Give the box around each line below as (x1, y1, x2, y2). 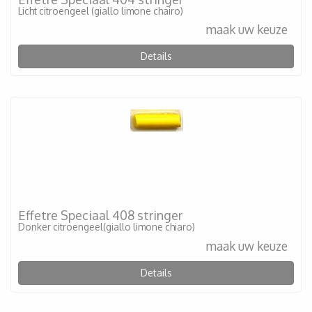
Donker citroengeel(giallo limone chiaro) (18, 221, 195, 233)
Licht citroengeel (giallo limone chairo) (18, 4, 183, 17)
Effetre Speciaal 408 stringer (18, 208, 182, 223)
